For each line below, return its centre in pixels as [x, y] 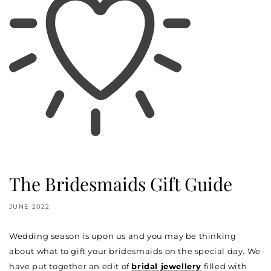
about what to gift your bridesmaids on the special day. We [135, 251]
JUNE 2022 [30, 206]
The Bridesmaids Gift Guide [121, 184]
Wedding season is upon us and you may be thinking [123, 236]
